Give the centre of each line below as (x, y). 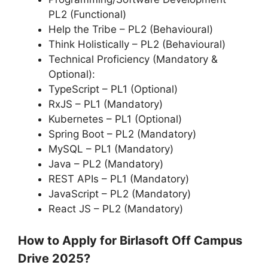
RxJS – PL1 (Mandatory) (106, 104)
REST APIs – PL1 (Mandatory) (119, 179)
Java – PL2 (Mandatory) (106, 164)
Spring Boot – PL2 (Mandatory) (122, 134)
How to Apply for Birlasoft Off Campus (130, 241)
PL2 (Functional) (87, 14)
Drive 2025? (54, 259)
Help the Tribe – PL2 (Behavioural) (131, 29)
